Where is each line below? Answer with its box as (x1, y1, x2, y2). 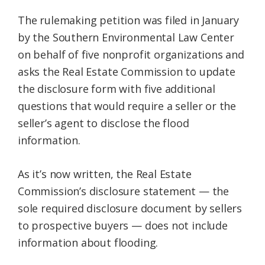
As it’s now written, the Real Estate (18, 167, 192, 182)
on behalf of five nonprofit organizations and (18, 47, 244, 62)
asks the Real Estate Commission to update (18, 64, 235, 79)
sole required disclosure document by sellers (18, 201, 243, 216)
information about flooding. (18, 235, 159, 250)
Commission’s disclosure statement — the (18, 184, 229, 199)
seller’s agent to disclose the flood (18, 116, 189, 131)
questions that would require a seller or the (18, 99, 237, 114)
